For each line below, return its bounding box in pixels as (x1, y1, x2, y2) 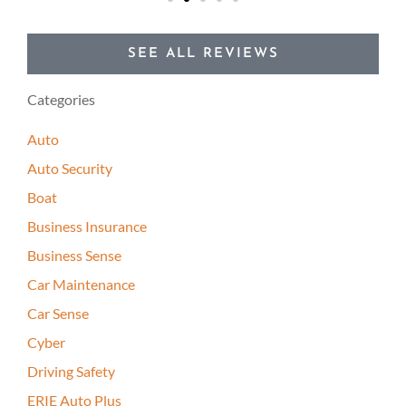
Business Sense (27, 246, 121, 265)
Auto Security (27, 159, 112, 178)
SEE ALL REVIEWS (127, 47, 279, 62)
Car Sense (27, 304, 89, 323)
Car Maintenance (27, 275, 135, 294)
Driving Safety (27, 362, 115, 381)
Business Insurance (27, 217, 147, 236)
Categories (27, 91, 95, 109)
